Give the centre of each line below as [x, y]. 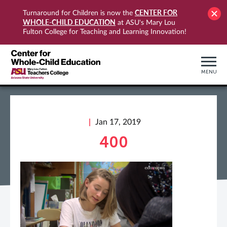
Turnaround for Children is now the [79, 13]
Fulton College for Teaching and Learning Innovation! [105, 32]
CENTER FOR [156, 12]
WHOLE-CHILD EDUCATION [69, 22]
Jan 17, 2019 [118, 122]
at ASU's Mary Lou [145, 23]
